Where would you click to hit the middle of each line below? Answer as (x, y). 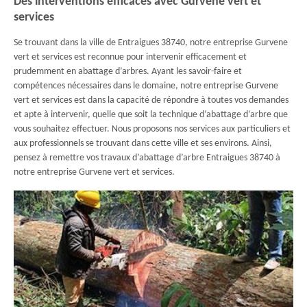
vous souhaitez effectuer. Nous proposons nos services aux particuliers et (152, 129)
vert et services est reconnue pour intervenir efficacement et (130, 57)
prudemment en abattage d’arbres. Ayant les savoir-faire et (128, 72)
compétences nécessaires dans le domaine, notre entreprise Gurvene (146, 86)
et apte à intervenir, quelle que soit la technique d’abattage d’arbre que (151, 115)
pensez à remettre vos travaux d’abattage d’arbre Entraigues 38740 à (147, 158)
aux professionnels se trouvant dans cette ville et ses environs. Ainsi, (143, 144)
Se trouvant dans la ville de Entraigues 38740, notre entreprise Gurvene (151, 43)
